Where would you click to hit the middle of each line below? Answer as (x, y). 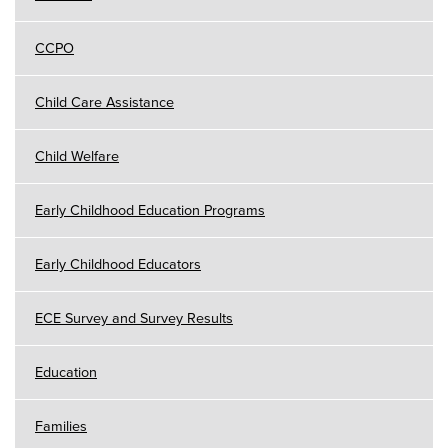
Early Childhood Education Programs (150, 210)
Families (61, 426)
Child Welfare (77, 156)
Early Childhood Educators (118, 264)
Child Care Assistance (104, 102)
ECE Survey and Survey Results (134, 318)
